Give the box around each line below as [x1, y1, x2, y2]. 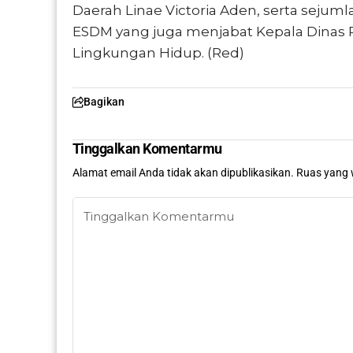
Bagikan [84, 95, 124, 109]
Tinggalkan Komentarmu [72, 140, 222, 158]
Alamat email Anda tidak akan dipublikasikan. [72, 166, 294, 180]
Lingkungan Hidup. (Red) [72, 45, 244, 61]
